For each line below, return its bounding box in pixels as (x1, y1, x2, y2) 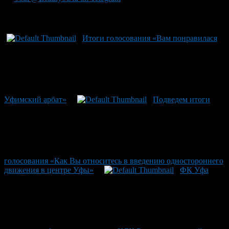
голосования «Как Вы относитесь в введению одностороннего (4, 156, 223, 165)
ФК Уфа (180, 165, 209, 174)
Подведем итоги (153, 95, 210, 104)
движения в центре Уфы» (4, 165, 94, 174)
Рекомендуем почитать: (4, 13, 109, 24)
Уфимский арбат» (4, 95, 66, 104)
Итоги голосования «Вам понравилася (82, 33, 217, 42)
